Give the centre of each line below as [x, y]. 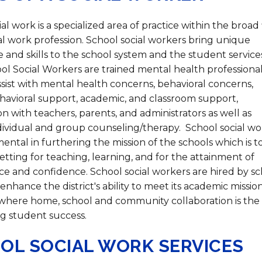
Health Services [81, 25]
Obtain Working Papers [159, 77]
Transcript [126, 36]
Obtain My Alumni [145, 25]
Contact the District [150, 56]
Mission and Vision [71, 25]
